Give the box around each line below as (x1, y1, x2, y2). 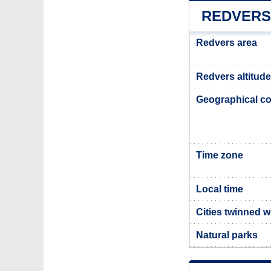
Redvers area (196, 38, 257, 48)
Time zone (196, 150, 243, 160)
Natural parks (196, 230, 258, 240)
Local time (196, 184, 243, 194)
